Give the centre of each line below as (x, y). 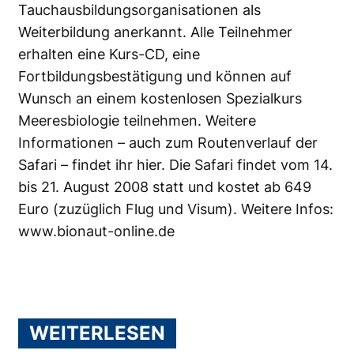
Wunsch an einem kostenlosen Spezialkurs (160, 98)
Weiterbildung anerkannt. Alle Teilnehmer (155, 32)
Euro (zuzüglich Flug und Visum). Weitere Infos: (176, 209)
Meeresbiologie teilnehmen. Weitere (137, 121)
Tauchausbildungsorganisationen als (139, 10)
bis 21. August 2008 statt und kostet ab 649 (165, 187)
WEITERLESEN (97, 333)
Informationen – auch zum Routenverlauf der (168, 143)
